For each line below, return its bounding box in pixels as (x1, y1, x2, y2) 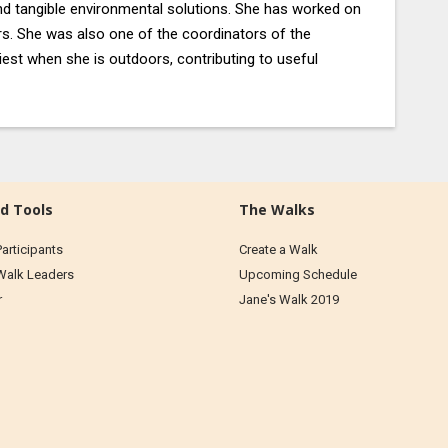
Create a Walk (239, 242, 318, 257)
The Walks (239, 200, 315, 219)
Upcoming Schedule (239, 267, 357, 282)
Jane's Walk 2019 (239, 292, 339, 307)
